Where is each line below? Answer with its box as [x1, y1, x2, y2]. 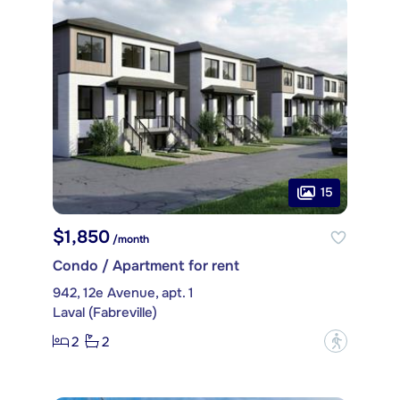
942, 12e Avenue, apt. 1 [53, 284, 194, 303]
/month [110, 232, 149, 247]
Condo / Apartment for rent [53, 256, 239, 276]
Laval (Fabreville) [53, 304, 157, 322]
